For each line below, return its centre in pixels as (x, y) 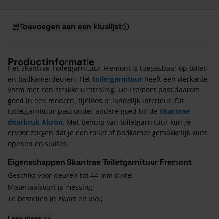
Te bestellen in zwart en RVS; (55, 199)
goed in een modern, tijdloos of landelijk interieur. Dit (96, 100)
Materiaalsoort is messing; (51, 187)
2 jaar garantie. (33, 210)
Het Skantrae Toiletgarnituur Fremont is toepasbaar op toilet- (108, 68)
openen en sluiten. (40, 143)
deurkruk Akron (35, 122)
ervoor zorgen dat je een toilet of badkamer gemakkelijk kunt (107, 133)
